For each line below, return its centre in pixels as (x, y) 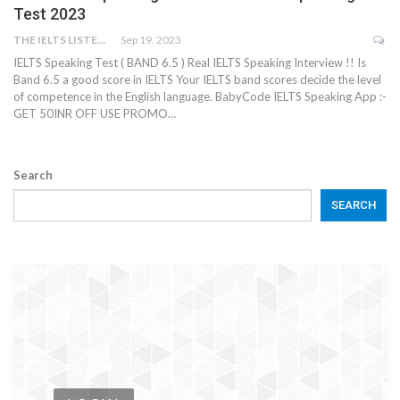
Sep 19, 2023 (151, 40)
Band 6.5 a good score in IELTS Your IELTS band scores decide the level (197, 80)
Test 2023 (50, 14)
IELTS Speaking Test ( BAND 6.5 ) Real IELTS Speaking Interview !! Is (190, 63)
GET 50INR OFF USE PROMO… (95, 114)
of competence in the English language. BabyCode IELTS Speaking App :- (200, 97)
